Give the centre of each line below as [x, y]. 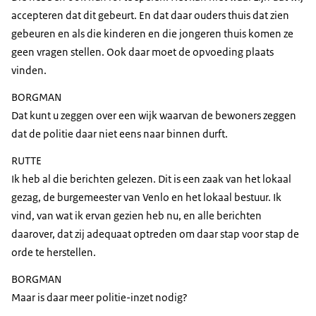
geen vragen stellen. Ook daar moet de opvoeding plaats [142, 52]
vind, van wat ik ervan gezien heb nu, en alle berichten [136, 216]
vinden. [29, 71]
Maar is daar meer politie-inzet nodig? [99, 298]
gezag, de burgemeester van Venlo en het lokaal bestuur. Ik [146, 197]
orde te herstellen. [54, 253]
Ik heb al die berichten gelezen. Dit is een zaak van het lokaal [151, 179]
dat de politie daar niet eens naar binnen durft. [120, 134]
